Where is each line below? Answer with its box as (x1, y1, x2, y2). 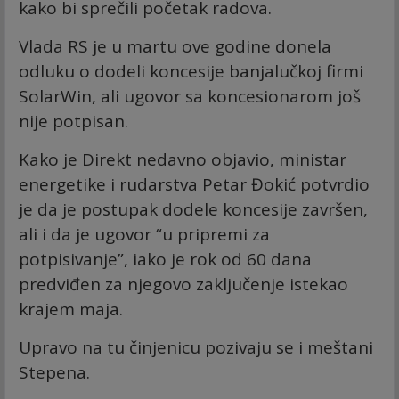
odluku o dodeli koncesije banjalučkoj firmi (19, 59, 363, 83)
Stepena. (19, 360, 90, 384)
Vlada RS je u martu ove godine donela (19, 34, 331, 58)
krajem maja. (19, 297, 123, 321)
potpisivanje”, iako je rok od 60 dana (19, 247, 312, 271)
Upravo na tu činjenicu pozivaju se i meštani (19, 335, 373, 359)
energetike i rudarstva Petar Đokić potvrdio (19, 172, 370, 196)
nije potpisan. (19, 109, 128, 133)
